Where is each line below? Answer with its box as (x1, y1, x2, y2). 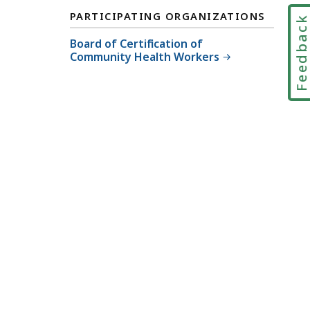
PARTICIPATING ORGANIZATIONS (70, 8, 266, 23)
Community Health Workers (70, 48, 219, 64)
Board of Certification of (70, 35, 203, 51)
